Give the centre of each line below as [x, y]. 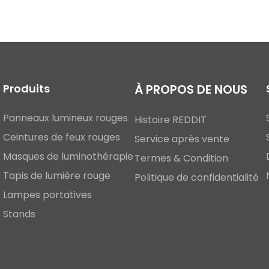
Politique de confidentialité [197, 177]
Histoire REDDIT [171, 120]
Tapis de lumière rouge [57, 176]
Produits [26, 89]
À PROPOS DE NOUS [191, 89]
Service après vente [182, 139]
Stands [19, 214]
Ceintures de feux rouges [62, 137]
